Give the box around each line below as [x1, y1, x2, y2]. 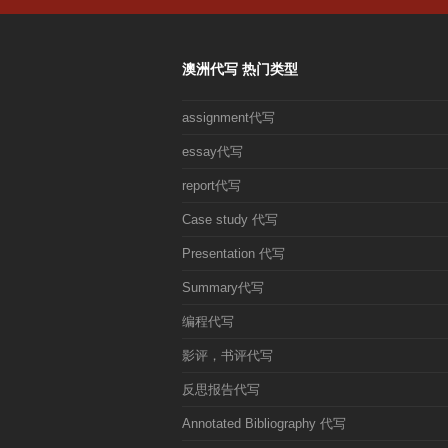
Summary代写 [182, 280, 264, 296]
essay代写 [182, 144, 243, 160]
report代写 [182, 178, 241, 194]
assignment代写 [182, 110, 275, 126]
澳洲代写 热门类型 [182, 61, 298, 78]
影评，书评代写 [182, 348, 273, 364]
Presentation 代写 [182, 246, 285, 262]
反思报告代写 [182, 382, 260, 398]
